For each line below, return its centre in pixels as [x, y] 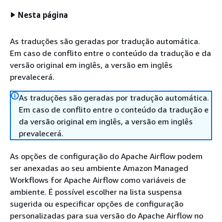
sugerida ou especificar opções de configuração [97, 204]
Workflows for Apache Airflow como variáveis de [98, 180]
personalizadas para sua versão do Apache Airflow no [107, 216]
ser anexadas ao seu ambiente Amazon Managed [99, 168]
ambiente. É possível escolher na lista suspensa [96, 192]
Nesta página [43, 15]
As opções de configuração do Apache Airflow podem [106, 156]
